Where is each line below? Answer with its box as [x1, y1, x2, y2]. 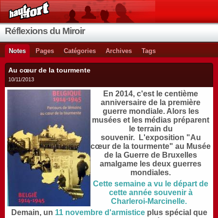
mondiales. [130, 168, 171, 177]
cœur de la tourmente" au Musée [91, 142, 211, 150]
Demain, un [11, 208, 55, 217]
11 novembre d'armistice [54, 208, 145, 217]
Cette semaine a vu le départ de [93, 180, 208, 188]
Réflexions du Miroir [5, 26, 85, 36]
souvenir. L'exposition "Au [100, 133, 201, 142]
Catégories [64, 47, 96, 54]
